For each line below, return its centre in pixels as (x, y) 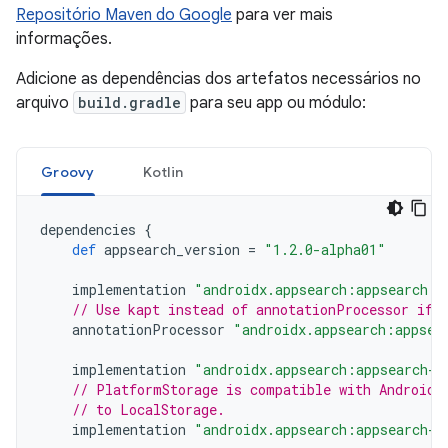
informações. (64, 39)
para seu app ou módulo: (276, 103)
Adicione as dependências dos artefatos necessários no (218, 79)
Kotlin (162, 172)
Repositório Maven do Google (124, 15)
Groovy (68, 172)
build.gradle (129, 102)
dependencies (88, 229)
